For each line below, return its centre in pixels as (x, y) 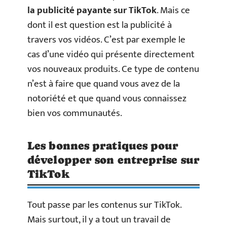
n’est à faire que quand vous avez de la (104, 84)
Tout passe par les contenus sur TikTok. (104, 205)
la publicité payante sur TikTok (92, 11)
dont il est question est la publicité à (100, 25)
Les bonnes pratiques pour (103, 146)
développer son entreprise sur (113, 160)
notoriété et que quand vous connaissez (107, 99)
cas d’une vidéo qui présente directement (111, 55)
